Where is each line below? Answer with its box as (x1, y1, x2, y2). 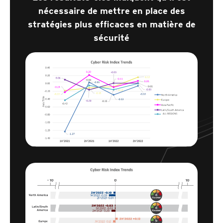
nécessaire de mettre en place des (38, 5, 185, 16)
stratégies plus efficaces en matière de (27, 19, 196, 29)
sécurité (94, 32, 129, 43)
